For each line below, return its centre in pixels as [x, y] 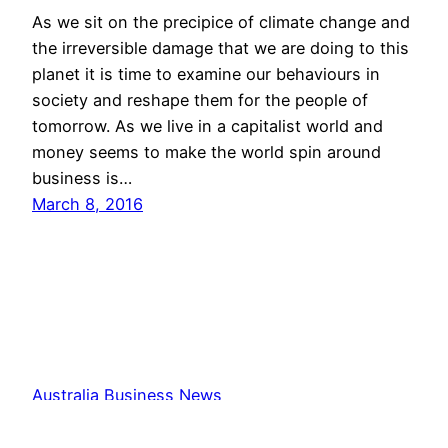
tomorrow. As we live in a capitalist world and [207, 125]
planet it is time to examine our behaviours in [206, 73]
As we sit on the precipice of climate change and [221, 21]
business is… [82, 177]
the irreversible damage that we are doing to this [220, 47]
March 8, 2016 [87, 203]
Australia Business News [127, 395]
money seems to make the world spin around [206, 151]
